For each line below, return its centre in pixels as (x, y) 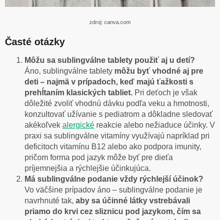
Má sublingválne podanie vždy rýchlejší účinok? (114, 179)
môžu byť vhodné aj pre (158, 71)
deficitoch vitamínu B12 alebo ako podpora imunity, (113, 147)
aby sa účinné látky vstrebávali (132, 201)
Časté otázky (35, 41)
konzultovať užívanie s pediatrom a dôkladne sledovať (119, 114)
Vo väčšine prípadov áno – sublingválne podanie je (113, 190)
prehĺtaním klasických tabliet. (79, 93)
